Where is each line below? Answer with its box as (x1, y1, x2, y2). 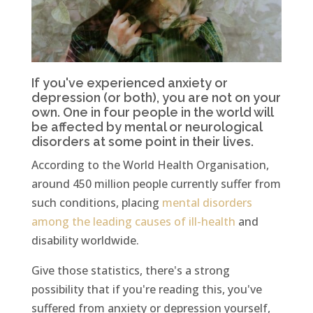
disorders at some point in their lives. (31, 134, 254, 150)
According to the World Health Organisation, (31, 157, 269, 173)
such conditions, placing (31, 195, 162, 211)
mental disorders (161, 195, 252, 211)
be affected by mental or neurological (31, 119, 262, 135)
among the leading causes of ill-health (31, 214, 235, 230)
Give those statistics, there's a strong (31, 263, 230, 279)
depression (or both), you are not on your (31, 90, 281, 105)
